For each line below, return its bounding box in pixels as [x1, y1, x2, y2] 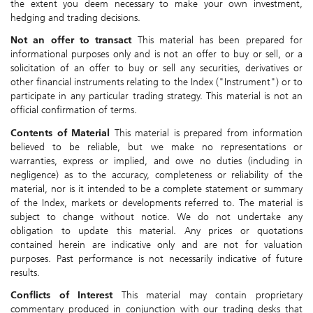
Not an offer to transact [10, 34, 138, 47]
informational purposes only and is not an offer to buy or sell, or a [10, 48, 303, 61]
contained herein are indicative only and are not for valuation [10, 238, 303, 251]
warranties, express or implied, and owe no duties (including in [10, 154, 303, 167]
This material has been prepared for [137, 34, 303, 47]
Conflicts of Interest [10, 289, 122, 302]
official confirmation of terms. [10, 104, 137, 117]
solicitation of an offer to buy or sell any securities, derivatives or [10, 62, 303, 75]
